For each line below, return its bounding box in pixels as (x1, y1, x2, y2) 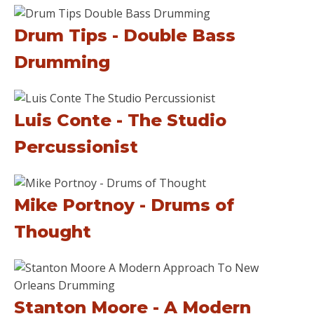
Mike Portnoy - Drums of (14, 195, 234, 215)
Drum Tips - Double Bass (14, 25, 235, 46)
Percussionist (14, 137, 138, 157)
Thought (14, 221, 91, 242)
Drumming (14, 52, 110, 72)
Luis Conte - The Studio (14, 110, 226, 130)
